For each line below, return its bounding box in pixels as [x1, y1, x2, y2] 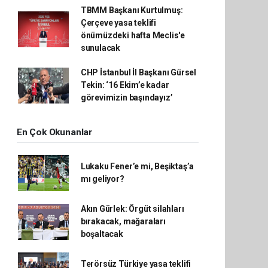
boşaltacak [80, 229, 123, 239]
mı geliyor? [80, 174, 124, 184]
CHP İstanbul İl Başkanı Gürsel [80, 68, 197, 77]
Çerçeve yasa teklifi [80, 18, 156, 28]
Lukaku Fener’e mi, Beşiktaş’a [80, 162, 194, 171]
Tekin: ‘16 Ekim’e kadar [80, 80, 169, 90]
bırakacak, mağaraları [80, 217, 166, 226]
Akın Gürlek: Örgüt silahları [80, 204, 184, 214]
